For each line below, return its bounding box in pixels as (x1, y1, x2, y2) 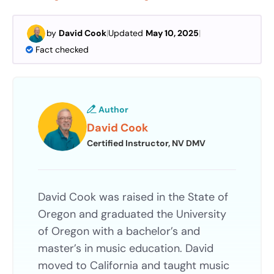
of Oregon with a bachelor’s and (38, 224, 200, 239)
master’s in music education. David (38, 241, 213, 256)
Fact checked (35, 43, 89, 55)
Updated (108, 28, 146, 39)
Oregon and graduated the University (38, 207, 226, 222)
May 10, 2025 (146, 28, 199, 39)
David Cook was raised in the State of (38, 190, 228, 205)
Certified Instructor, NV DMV (87, 138, 206, 149)
